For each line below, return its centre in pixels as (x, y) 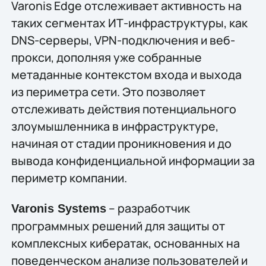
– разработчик (148, 208)
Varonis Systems (58, 209)
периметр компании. (69, 178)
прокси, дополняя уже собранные (106, 57)
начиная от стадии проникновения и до (121, 143)
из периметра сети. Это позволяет (108, 91)
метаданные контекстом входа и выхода (126, 74)
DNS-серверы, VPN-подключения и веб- (123, 40)
